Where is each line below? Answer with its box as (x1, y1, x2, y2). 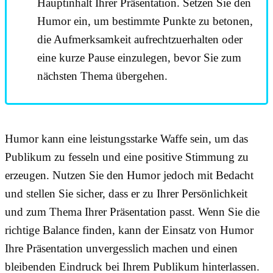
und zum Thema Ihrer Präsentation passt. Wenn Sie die (5, 205, 260, 218)
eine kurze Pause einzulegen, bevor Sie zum (37, 51, 241, 64)
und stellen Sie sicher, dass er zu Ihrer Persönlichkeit (5, 186, 247, 200)
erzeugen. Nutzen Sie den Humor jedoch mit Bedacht (5, 168, 253, 182)
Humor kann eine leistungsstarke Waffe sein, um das (5, 132, 248, 145)
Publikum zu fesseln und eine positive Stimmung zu (5, 150, 249, 163)
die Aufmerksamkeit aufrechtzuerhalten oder (37, 32, 243, 46)
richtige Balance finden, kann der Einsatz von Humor (5, 223, 253, 236)
